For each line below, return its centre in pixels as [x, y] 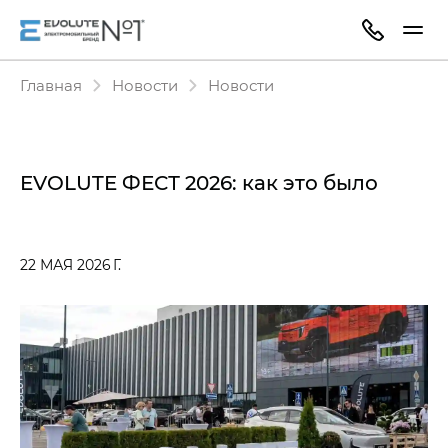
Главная [51, 85]
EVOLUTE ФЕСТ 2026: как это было [199, 182]
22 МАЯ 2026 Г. [70, 264]
